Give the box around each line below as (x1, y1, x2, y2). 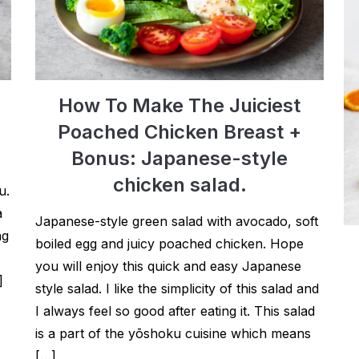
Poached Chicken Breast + (58, 120, 301, 143)
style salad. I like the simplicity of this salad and (35, 280, 319, 296)
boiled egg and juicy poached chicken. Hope (35, 236, 304, 252)
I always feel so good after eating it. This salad (35, 303, 315, 319)
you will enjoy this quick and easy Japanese (35, 258, 301, 274)
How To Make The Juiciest (58, 94, 301, 117)
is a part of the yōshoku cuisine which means (35, 325, 311, 341)
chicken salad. (112, 173, 247, 196)
